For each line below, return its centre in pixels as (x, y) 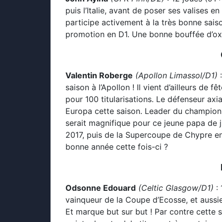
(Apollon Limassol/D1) (178, 75)
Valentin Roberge (99, 75)
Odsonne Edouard (101, 188)
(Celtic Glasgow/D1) (176, 188)
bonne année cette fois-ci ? (117, 147)
